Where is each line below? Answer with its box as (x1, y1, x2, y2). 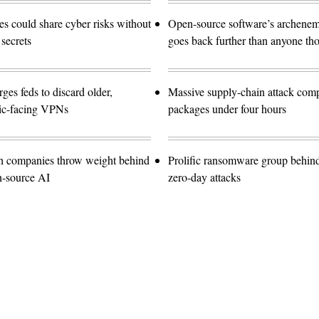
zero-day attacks (168, 169, 241, 185)
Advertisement (158, 271, 224, 287)
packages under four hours (168, 101, 286, 117)
